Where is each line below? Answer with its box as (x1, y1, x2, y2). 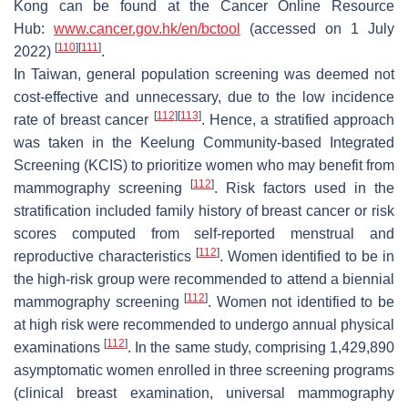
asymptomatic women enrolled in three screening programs (14, 362, 394, 378)
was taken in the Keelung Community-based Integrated (14, 134, 394, 150)
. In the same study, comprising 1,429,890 (127, 339, 395, 355)
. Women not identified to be (208, 293, 395, 310)
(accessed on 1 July (240, 20, 394, 36)
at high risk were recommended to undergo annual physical (14, 316, 394, 332)
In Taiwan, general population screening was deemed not (14, 66, 394, 82)
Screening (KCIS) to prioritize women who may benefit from (14, 157, 394, 173)
